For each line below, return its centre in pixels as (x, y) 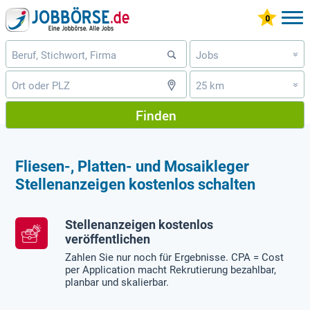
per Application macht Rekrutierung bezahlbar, (171, 270)
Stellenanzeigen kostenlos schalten (136, 184)
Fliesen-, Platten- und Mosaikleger (133, 166)
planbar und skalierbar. (117, 283)
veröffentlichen (108, 239)
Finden (156, 115)
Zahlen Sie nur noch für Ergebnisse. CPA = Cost (175, 258)
